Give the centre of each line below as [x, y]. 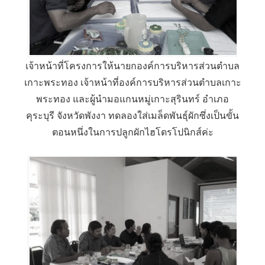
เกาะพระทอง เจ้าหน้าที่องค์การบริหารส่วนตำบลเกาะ [132, 83]
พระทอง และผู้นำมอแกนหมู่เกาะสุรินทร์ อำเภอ [132, 99]
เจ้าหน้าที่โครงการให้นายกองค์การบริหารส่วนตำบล [132, 66]
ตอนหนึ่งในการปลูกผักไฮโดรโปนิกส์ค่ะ [132, 132]
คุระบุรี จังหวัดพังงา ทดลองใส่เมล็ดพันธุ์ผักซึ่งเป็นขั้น [132, 116]
